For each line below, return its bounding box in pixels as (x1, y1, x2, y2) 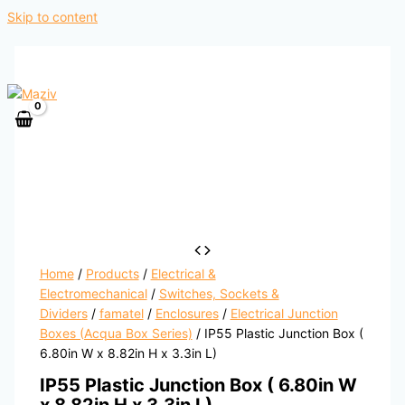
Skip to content (7, 9, 98, 24)
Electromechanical (39, 286, 147, 302)
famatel (99, 306, 144, 322)
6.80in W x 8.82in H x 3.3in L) (39, 345, 217, 362)
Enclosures (155, 306, 219, 322)
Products (85, 266, 139, 282)
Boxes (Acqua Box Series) (39, 325, 193, 342)
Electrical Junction (230, 306, 338, 322)
